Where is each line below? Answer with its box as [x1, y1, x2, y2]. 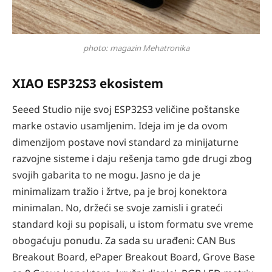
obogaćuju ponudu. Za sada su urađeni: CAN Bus [12, 233, 236, 247]
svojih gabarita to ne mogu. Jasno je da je [12, 168, 200, 182]
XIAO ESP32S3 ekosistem [12, 74, 163, 92]
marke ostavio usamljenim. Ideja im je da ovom [12, 118, 228, 132]
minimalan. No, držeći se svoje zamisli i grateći [12, 200, 223, 214]
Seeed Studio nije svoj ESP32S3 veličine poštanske [12, 102, 240, 116]
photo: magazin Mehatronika [83, 42, 189, 53]
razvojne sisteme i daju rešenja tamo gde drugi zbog [12, 151, 252, 165]
